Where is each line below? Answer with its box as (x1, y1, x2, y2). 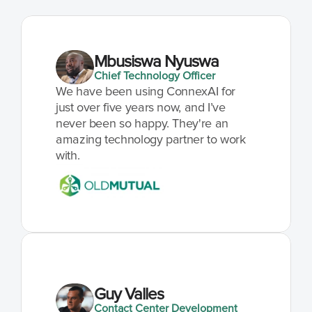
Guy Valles (93, 286, 164, 303)
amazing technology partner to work (56, 134, 246, 146)
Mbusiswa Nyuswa (93, 53, 219, 70)
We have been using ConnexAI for (56, 86, 235, 98)
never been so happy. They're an (56, 118, 228, 130)
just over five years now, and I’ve (56, 102, 226, 114)
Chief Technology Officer (93, 70, 215, 81)
